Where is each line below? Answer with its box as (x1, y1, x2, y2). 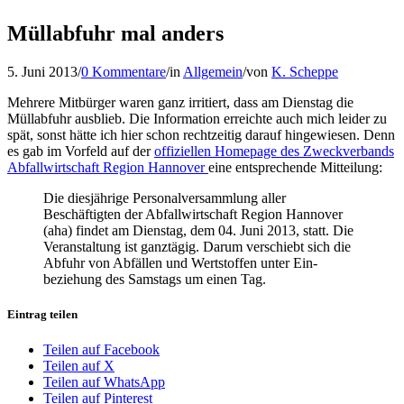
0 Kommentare (81, 63, 166, 79)
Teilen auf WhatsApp (43, 374, 165, 390)
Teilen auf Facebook (43, 342, 160, 358)
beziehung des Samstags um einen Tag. (43, 271, 266, 287)
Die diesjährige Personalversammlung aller (43, 189, 286, 206)
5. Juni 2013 (7, 63, 78, 79)
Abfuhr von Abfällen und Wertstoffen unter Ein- (43, 254, 317, 271)
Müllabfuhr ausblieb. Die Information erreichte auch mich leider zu (7, 110, 387, 126)
